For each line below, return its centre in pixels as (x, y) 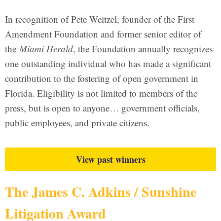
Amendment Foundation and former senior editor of (103, 34)
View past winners (110, 159)
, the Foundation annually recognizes (143, 49)
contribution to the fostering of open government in (102, 78)
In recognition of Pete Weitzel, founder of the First (100, 19)
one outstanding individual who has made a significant (108, 63)
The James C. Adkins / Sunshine (101, 192)
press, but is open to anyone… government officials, (102, 108)
